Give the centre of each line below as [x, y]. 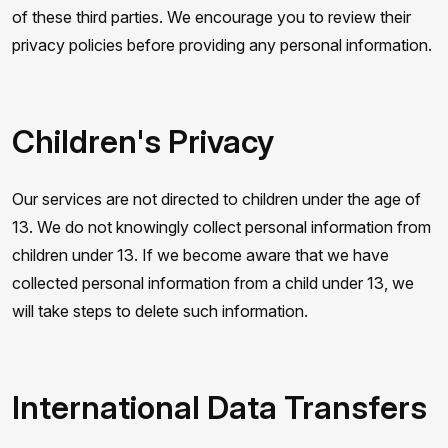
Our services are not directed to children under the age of [216, 199]
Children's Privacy [143, 141]
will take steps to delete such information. [160, 311]
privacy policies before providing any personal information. [222, 45]
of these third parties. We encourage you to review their [211, 17]
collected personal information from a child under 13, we [213, 283]
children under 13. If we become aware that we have [200, 255]
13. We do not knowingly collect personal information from [221, 227]
